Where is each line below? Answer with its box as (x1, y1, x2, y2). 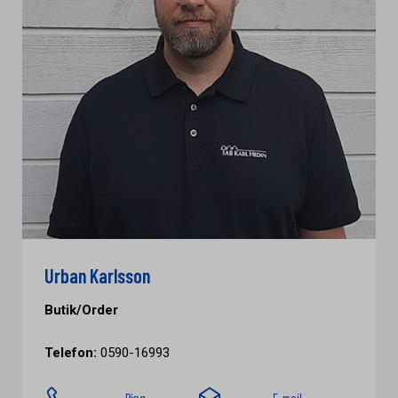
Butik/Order (44, 302, 118, 318)
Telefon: (44, 345, 97, 361)
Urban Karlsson (44, 264, 150, 287)
